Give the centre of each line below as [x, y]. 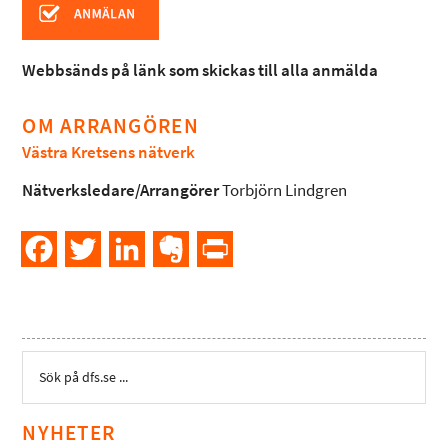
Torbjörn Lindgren [283, 190]
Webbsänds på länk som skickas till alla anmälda [200, 70]
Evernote [219, 248]
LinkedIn [175, 248]
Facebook [90, 248]
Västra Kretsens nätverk [109, 152]
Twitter [125, 248]
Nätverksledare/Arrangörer [121, 190]
